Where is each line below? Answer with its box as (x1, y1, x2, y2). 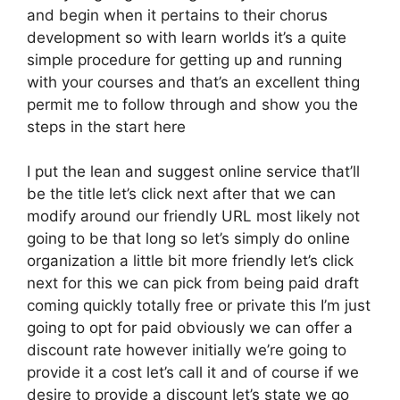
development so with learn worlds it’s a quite (27, 28, 346, 46)
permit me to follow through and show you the (27, 95, 358, 113)
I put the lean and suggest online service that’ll (27, 162, 360, 180)
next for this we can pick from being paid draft (27, 274, 359, 292)
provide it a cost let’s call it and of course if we (27, 363, 359, 381)
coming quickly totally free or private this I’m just (27, 296, 371, 314)
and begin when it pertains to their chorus (27, 5, 328, 24)
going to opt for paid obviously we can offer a (27, 319, 353, 337)
